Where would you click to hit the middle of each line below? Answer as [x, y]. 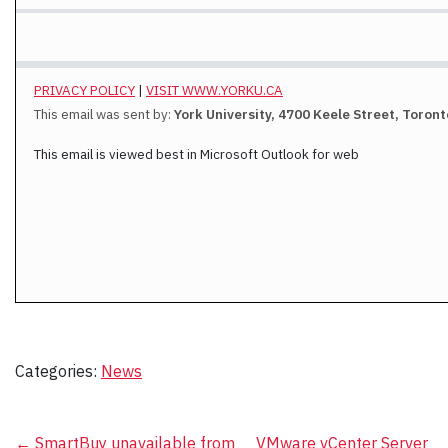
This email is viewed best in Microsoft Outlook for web [198, 154]
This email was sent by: [104, 114]
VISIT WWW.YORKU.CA [214, 90]
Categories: [58, 371]
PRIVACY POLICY [84, 90]
